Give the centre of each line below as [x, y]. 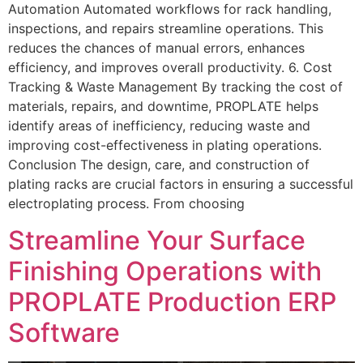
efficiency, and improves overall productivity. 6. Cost [170, 68]
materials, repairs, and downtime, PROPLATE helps [163, 107]
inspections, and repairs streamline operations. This [166, 29]
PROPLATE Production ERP [172, 301]
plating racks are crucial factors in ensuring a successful [181, 184]
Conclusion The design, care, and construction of [159, 165]
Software [64, 332]
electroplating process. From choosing [126, 204]
